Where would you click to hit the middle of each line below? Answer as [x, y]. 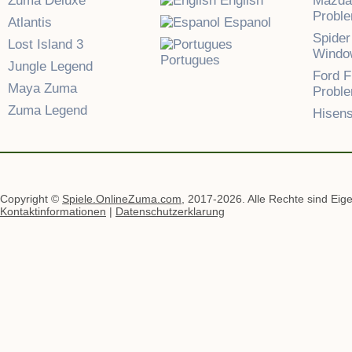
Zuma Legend [48, 110]
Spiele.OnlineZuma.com [122, 199]
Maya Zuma [42, 88]
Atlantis [30, 22]
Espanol [246, 22]
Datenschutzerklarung [170, 211]
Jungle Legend [50, 66]
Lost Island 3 [46, 44]
